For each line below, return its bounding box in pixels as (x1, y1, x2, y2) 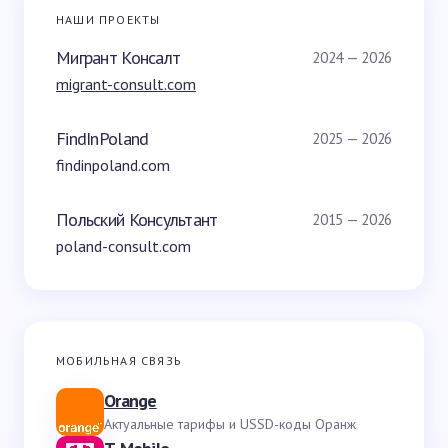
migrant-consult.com (56, 74, 196, 94)
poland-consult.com (56, 236, 191, 256)
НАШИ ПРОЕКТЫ (56, 12, 161, 27)
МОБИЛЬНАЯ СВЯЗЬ (56, 353, 182, 368)
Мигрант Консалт (56, 46, 181, 69)
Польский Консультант (56, 208, 218, 231)
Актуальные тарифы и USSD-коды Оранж (104, 414, 356, 433)
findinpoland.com (56, 155, 170, 175)
